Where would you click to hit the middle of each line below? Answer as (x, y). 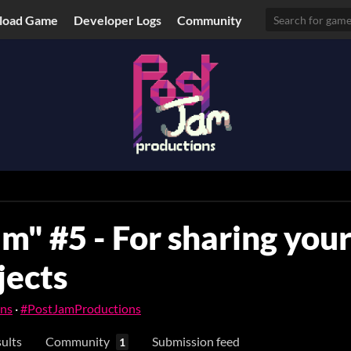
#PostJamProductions (81, 308)
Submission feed (196, 341)
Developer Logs (118, 20)
